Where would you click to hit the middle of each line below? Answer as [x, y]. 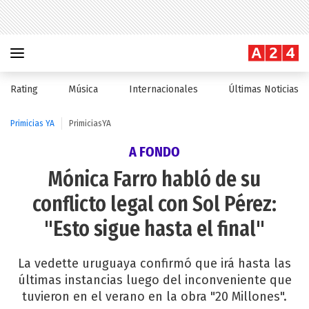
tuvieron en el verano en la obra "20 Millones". [154, 297]
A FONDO [154, 152]
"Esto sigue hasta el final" [154, 229]
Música [83, 89]
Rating [24, 89]
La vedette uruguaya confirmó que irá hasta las [154, 263]
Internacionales [163, 89]
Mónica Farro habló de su [154, 179]
